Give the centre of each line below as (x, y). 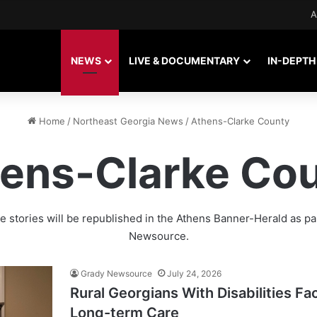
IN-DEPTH (292, 60)
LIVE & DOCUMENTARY (184, 60)
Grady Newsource (116, 273)
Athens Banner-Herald (231, 218)
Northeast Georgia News (128, 121)
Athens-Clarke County (240, 121)
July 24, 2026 (194, 273)
